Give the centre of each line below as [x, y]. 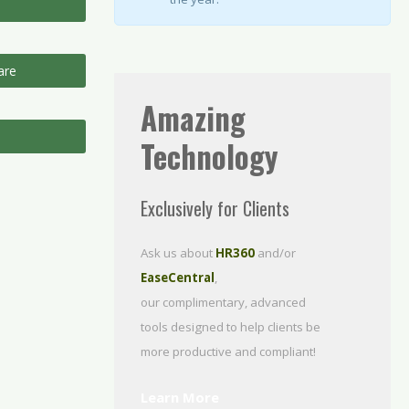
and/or [275, 252]
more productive [187, 351]
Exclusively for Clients [215, 208]
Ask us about [178, 252]
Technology [209, 156]
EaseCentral [177, 277]
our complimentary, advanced [223, 302]
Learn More [179, 397]
